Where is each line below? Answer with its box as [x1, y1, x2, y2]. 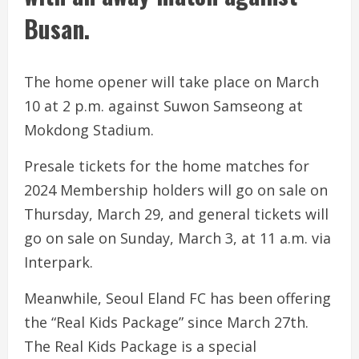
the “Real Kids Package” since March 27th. [24, 312, 309, 332]
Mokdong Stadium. [24, 119, 154, 139]
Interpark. [24, 252, 93, 272]
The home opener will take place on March [24, 71, 319, 91]
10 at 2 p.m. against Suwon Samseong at [24, 95, 303, 115]
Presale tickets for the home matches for [24, 155, 309, 175]
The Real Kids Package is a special [24, 336, 256, 356]
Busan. [24, 10, 90, 46]
